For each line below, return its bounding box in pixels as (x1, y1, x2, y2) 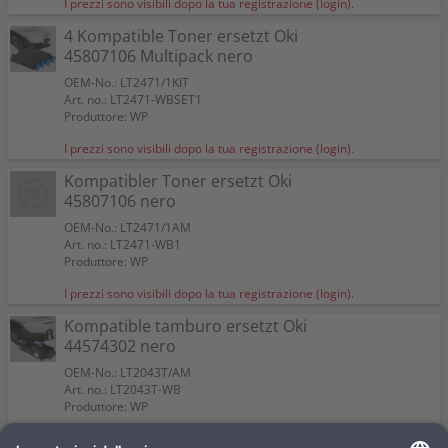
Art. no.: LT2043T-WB (64, 381, 181, 398)
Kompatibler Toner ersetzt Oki (64, 170, 292, 192)
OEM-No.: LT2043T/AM (64, 364, 191, 381)
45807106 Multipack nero (64, 45, 253, 67)
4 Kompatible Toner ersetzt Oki (64, 25, 298, 47)
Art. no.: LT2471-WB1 (64, 236, 181, 253)
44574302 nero (64, 335, 176, 357)
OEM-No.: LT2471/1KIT (64, 74, 189, 91)
